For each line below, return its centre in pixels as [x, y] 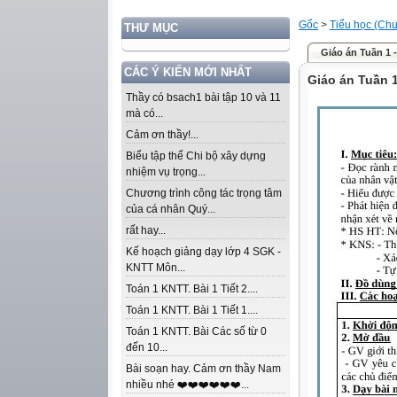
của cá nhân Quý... [171, 209]
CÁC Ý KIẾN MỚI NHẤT [188, 72]
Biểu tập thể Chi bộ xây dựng [196, 156]
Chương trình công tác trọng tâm [204, 193]
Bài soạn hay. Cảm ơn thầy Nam [203, 369]
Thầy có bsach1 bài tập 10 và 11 [203, 97]
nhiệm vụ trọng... [166, 172]
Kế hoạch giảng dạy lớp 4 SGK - [203, 252]
